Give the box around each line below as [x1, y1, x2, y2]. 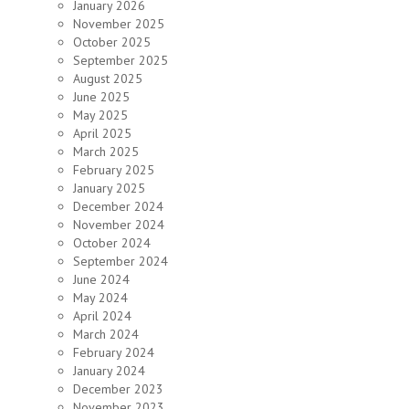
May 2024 [73, 289, 128, 306]
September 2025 [73, 52, 168, 68]
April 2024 [73, 308, 131, 324]
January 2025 [73, 180, 145, 196]
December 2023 [73, 381, 163, 397]
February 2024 [73, 344, 154, 361]
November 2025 [73, 16, 164, 32]
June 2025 [73, 89, 130, 105]
